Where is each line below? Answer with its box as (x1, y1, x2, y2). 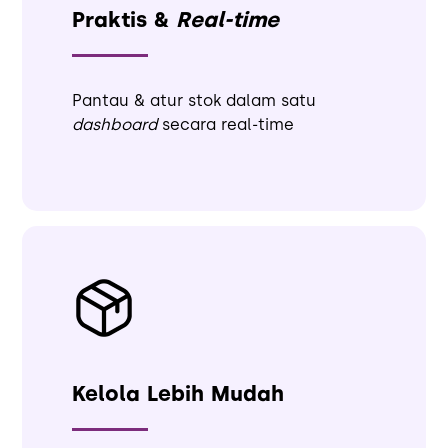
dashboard (72, 115, 158, 134)
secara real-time (157, 115, 295, 134)
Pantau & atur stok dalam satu (72, 91, 317, 110)
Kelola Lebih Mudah (72, 381, 285, 406)
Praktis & (72, 7, 177, 32)
